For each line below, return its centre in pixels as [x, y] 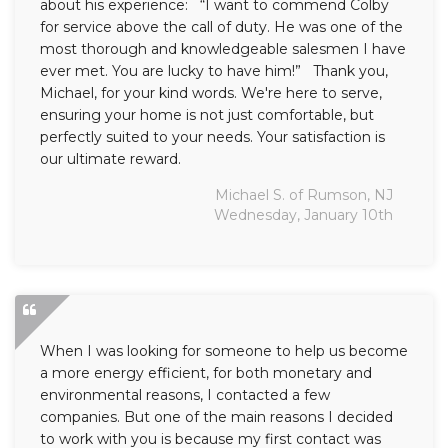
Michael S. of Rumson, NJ [304, 195]
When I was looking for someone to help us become [224, 351]
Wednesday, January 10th [303, 215]
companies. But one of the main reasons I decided [216, 417]
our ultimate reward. [110, 159]
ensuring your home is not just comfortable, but [207, 115]
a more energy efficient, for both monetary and [206, 373]
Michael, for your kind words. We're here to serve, [211, 93]
